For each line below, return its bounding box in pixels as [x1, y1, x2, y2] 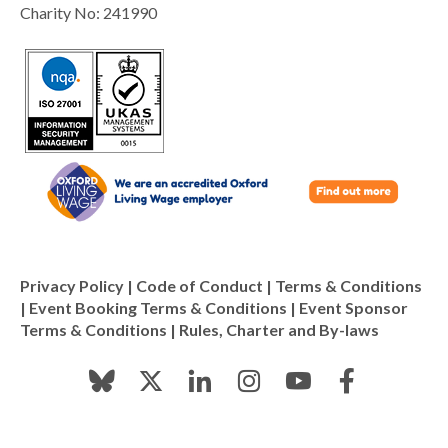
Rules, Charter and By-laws [179, 320, 379, 340]
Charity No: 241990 [20, 3, 157, 22]
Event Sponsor [299, 298, 408, 318]
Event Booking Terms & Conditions [29, 298, 287, 318]
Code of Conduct [136, 276, 263, 296]
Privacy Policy [20, 276, 124, 296]
